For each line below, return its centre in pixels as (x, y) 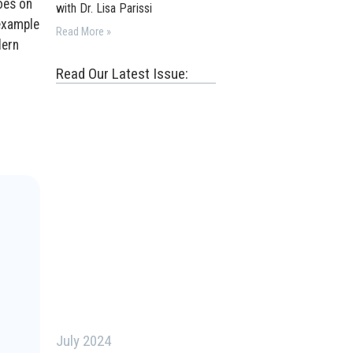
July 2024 (84, 341)
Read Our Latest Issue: (123, 74)
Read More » (84, 32)
